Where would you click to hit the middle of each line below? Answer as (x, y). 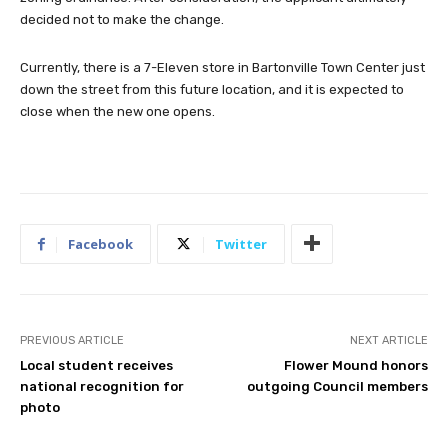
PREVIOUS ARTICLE (72, 340)
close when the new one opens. (117, 111)
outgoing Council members (337, 386)
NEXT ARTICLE (388, 340)
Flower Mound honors (355, 365)
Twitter (241, 243)
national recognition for (102, 386)
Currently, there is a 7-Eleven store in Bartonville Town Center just (222, 67)
